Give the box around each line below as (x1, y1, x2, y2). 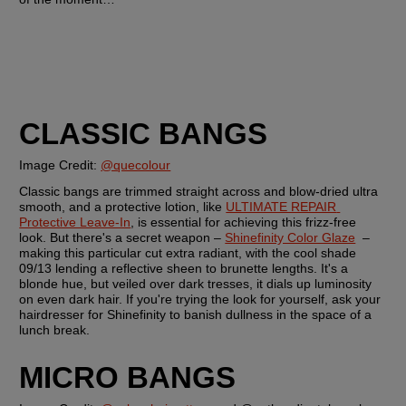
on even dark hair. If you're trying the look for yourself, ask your (19, 292, 382, 307)
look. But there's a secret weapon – (19, 230, 226, 246)
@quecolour (101, 158, 171, 173)
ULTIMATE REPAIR (226, 199, 337, 215)
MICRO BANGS (19, 360, 237, 394)
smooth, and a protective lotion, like (19, 199, 227, 215)
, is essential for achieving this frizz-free (130, 215, 357, 230)
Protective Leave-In (19, 215, 131, 230)
